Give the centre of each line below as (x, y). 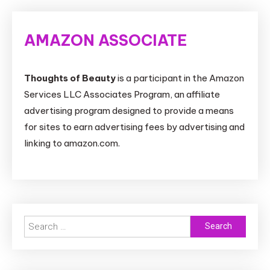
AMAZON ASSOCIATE (106, 40)
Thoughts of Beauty (70, 78)
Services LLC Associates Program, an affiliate (122, 94)
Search (205, 223)
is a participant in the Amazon (180, 78)
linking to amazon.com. (72, 143)
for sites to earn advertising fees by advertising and (134, 127)
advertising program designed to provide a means (129, 110)
